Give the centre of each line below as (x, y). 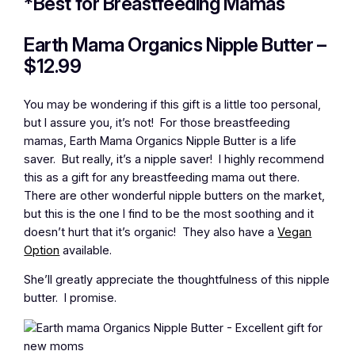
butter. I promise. (71, 298)
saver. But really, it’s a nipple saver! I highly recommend (174, 159)
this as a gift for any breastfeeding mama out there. (164, 177)
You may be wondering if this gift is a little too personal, (173, 104)
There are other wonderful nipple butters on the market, (175, 195)
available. (86, 250)
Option (42, 250)
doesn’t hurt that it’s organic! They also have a (151, 232)
